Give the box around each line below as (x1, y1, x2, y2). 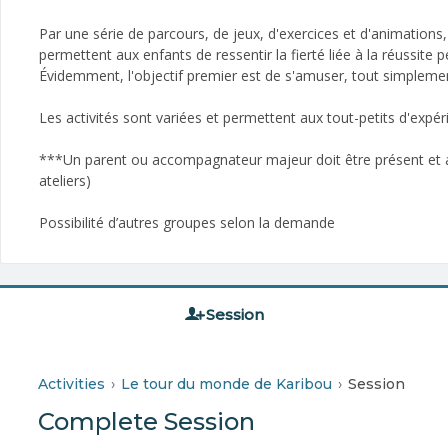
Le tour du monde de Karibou (121, 374, 332, 393)
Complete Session (38, 406, 255, 436)
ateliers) (39, 170, 91, 190)
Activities (38, 374, 105, 393)
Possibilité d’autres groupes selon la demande (39, 212, 335, 232)
